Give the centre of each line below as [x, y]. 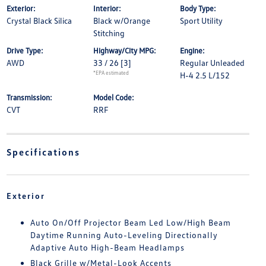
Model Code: [113, 98]
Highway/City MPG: [124, 51]
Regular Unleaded [213, 63]
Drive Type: [25, 51]
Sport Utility [202, 21]
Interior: [107, 9]
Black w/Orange [121, 21]
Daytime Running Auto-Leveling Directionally [124, 235]
